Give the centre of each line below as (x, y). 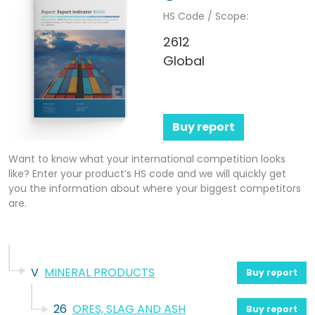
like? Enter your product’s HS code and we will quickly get (147, 174)
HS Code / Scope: (206, 16)
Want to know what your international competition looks (147, 159)
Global (184, 60)
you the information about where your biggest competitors (155, 189)
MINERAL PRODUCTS (99, 273)
